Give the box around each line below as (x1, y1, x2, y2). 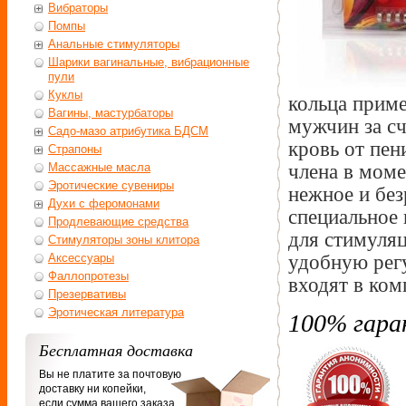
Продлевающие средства (48, 215, 188, 229)
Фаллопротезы (48, 269, 129, 284)
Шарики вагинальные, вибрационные (48, 55, 249, 70)
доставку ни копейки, (39, 382, 146, 396)
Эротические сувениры (48, 179, 174, 193)
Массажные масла (48, 160, 150, 175)
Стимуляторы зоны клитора (48, 233, 199, 247)
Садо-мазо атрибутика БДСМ (48, 124, 208, 139)
